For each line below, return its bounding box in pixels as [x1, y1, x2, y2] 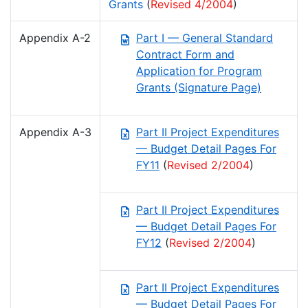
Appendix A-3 [19, 125, 91, 140]
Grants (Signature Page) [136, 80, 261, 95]
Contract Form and [136, 47, 234, 62]
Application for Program [136, 64, 262, 78]
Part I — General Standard [136, 31, 273, 45]
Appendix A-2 [19, 31, 91, 45]
